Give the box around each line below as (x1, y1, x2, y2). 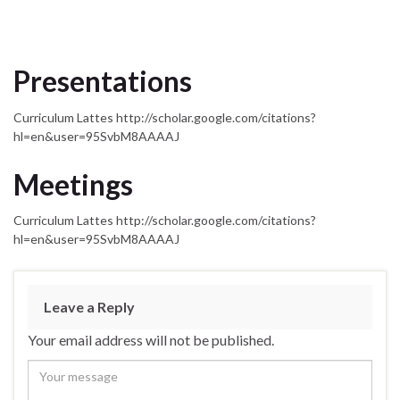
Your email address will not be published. (28, 331, 274, 349)
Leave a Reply (44, 298, 135, 316)
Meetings (13, 167, 133, 202)
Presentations (13, 64, 192, 99)
